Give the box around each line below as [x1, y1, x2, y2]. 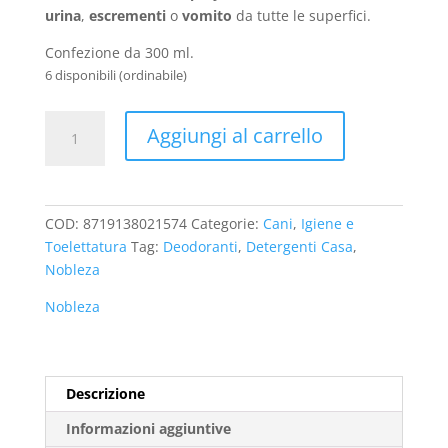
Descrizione [65, 383, 145, 403]
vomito [181, 5, 232, 25]
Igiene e [300, 213, 354, 233]
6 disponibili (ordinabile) [44, 65, 187, 84]
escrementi [88, 5, 166, 25]
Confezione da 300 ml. [44, 42, 194, 62]
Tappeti [43, 203, 95, 223]
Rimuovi [43, 134, 98, 154]
